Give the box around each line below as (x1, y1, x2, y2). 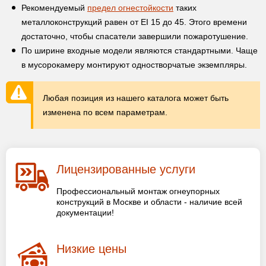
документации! (56, 207, 114, 217)
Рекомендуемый (21, 2, 87, 12)
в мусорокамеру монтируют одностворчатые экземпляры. (21, 59, 247, 69)
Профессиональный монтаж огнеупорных (56, 186, 220, 196)
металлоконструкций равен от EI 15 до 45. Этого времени (21, 17, 247, 27)
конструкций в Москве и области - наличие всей (56, 197, 242, 207)
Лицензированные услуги (56, 162, 195, 176)
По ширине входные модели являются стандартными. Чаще (21, 45, 258, 55)
